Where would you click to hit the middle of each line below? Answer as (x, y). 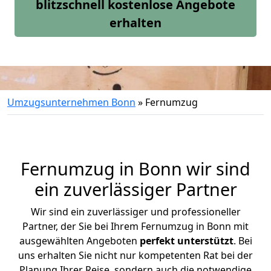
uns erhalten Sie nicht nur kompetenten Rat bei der (135, 255)
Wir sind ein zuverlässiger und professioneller (135, 212)
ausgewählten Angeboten (79, 241)
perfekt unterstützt (186, 241)
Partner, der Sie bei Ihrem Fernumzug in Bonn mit (135, 226)
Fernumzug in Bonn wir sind (135, 168)
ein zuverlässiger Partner (135, 189)
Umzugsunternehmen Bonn (71, 102)
